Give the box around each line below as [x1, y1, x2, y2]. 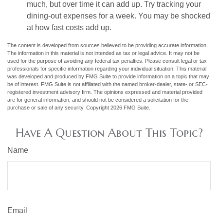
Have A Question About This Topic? [15, 125, 203, 140]
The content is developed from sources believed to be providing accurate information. [7, 42, 208, 48]
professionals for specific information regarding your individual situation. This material [7, 65, 206, 72]
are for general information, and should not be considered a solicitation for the [7, 96, 188, 103]
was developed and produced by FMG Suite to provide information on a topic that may [7, 73, 209, 79]
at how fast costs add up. [27, 23, 113, 32]
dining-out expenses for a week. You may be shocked [27, 11, 210, 20]
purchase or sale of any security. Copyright [7, 104, 110, 110]
